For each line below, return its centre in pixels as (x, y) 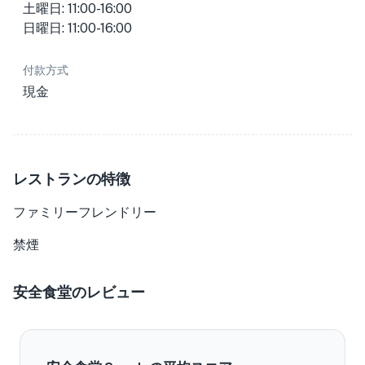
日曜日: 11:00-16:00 (77, 28)
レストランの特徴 (72, 178)
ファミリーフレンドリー (85, 212)
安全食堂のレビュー (79, 292)
